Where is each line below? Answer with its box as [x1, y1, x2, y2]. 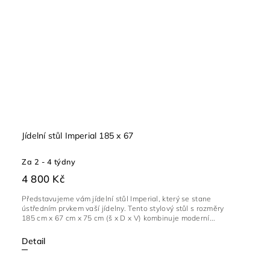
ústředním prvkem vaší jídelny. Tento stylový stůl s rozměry [22, 204, 224, 213]
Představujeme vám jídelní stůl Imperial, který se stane [22, 194, 212, 204]
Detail [22, 236, 46, 247]
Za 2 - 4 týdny [22, 157, 75, 167]
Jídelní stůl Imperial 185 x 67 [22, 130, 133, 142]
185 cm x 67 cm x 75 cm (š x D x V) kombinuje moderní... [22, 213, 216, 223]
